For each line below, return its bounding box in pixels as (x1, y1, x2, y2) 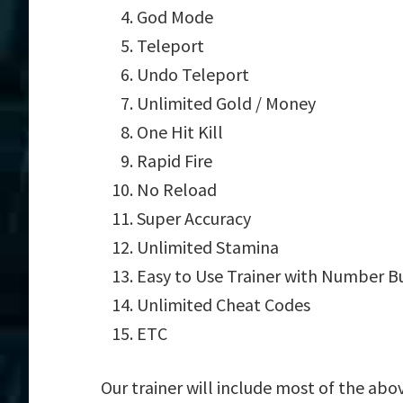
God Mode (137, 5, 213, 28)
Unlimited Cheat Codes (137, 293, 310, 316)
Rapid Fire (137, 149, 212, 172)
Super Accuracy (137, 207, 251, 229)
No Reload (137, 178, 217, 201)
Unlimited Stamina (137, 236, 279, 258)
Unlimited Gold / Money (137, 92, 316, 114)
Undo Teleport (137, 63, 249, 85)
